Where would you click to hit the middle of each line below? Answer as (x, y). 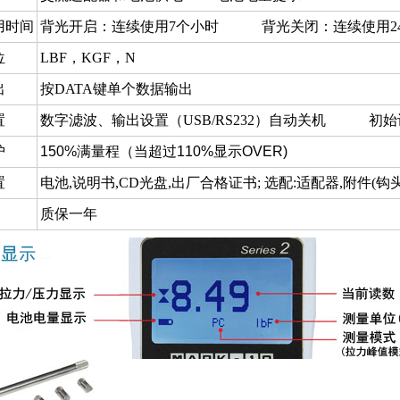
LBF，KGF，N (88, 58)
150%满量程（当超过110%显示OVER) (164, 151)
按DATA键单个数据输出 (117, 89)
